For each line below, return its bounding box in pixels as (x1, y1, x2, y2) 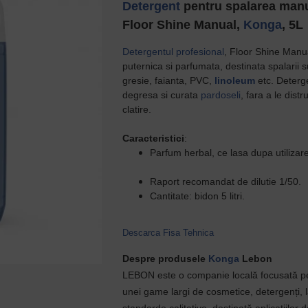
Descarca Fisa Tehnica (122, 228, 214, 238)
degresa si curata (122, 89, 201, 100)
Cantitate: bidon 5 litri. (150, 190, 245, 201)
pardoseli (201, 89, 241, 100)
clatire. (122, 104, 155, 115)
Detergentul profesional (122, 46, 225, 57)
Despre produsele (122, 253, 209, 264)
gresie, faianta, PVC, (122, 75, 215, 86)
